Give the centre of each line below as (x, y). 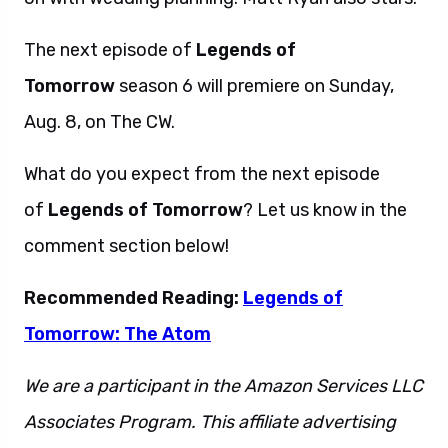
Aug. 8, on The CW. (99, 122)
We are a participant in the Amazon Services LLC (223, 386)
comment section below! (126, 246)
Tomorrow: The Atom (117, 334)
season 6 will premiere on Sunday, (254, 86)
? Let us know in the (325, 210)
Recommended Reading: (133, 298)
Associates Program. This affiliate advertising (210, 422)
